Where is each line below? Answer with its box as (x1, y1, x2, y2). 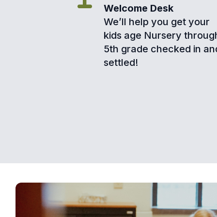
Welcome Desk (104, 2, 173, 15)
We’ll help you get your (104, 16, 210, 28)
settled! (104, 57, 138, 69)
